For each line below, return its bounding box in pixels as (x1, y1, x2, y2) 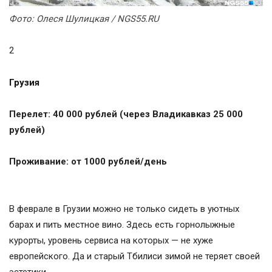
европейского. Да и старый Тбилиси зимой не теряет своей (9, 250, 260, 262)
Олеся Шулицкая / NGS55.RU (36, 13, 159, 24)
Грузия (9, 76, 42, 88)
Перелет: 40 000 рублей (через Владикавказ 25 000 (9, 108, 243, 120)
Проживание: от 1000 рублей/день (9, 155, 167, 167)
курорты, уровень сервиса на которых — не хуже (9, 234, 213, 246)
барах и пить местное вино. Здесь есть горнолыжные (9, 219, 235, 230)
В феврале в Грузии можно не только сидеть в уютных (9, 203, 239, 214)
